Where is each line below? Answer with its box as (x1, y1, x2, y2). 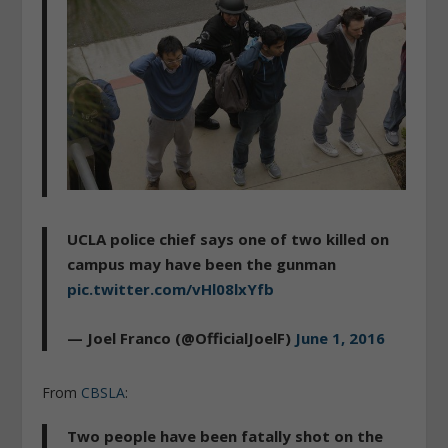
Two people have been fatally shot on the (67, 425, 384, 446)
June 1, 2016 (295, 327, 386, 348)
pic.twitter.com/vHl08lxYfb (67, 278, 275, 299)
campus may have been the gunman (67, 253, 337, 274)
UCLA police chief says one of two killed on (67, 228, 390, 249)
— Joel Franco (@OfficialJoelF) (67, 327, 296, 348)
